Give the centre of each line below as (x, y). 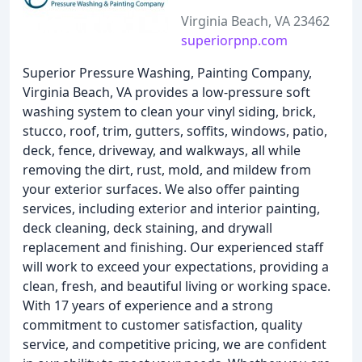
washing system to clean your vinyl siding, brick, (169, 112)
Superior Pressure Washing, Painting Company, (167, 73)
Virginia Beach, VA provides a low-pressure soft (166, 92)
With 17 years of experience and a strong (148, 305)
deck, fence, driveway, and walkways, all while (162, 150)
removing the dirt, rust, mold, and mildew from (167, 170)
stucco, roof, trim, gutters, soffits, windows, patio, (175, 131)
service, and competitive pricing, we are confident (175, 344)
